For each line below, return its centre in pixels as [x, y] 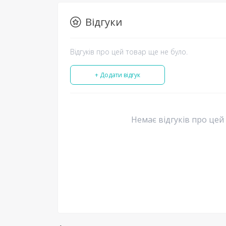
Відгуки [104, 22]
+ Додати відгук [118, 75]
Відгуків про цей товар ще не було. [129, 51]
